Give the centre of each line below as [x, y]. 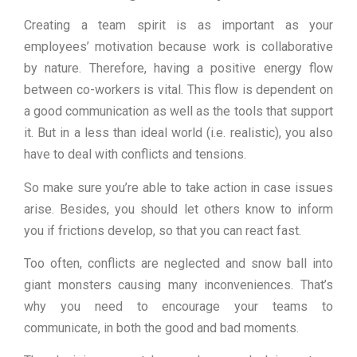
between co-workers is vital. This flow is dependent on [178, 90]
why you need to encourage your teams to [178, 306]
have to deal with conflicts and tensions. [135, 155]
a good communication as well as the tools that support [178, 112]
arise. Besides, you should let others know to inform [178, 209]
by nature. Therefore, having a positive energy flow [178, 69]
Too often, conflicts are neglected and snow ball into [178, 263]
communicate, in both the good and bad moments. [161, 328]
